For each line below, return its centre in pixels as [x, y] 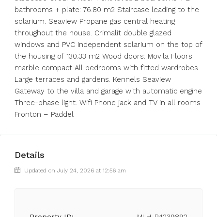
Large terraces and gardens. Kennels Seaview [93, 79]
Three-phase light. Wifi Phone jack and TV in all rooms [108, 103]
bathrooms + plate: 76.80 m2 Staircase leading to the [107, 10]
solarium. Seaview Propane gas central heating [95, 21]
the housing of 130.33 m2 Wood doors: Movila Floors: [104, 56]
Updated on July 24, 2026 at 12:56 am [74, 170]
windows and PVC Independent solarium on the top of [108, 45]
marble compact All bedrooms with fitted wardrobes [106, 68]
